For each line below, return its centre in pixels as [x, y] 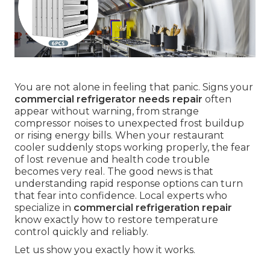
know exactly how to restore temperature [116, 220]
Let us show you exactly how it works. [105, 250]
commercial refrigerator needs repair [108, 99]
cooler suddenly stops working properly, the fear [132, 148]
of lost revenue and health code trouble [112, 160]
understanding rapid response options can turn [129, 184]
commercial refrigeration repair [153, 208]
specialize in [44, 208]
